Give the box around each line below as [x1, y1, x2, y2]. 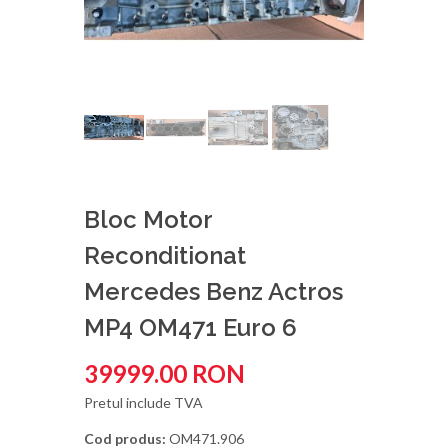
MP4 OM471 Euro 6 [84, 313, 297, 342]
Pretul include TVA [84, 394, 203, 411]
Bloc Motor [84, 205, 212, 234]
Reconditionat [84, 241, 246, 270]
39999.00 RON [84, 359, 245, 388]
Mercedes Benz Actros [84, 277, 343, 306]
